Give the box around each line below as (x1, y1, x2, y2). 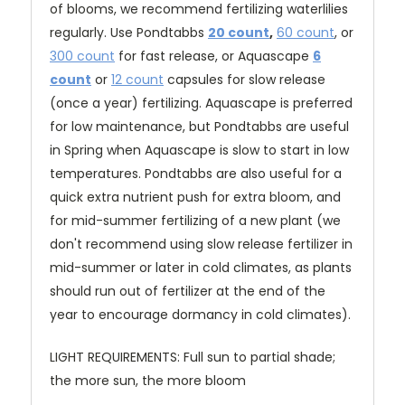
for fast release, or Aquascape (115, 47, 313, 66)
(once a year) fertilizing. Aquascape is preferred (50, 94, 353, 113)
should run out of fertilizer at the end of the (50, 282, 325, 301)
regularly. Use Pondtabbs (50, 24, 208, 42)
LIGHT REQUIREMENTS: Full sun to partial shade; (50, 348, 335, 367)
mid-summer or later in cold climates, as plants (50, 259, 352, 278)
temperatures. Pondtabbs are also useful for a (50, 165, 342, 184)
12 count (111, 71, 164, 89)
